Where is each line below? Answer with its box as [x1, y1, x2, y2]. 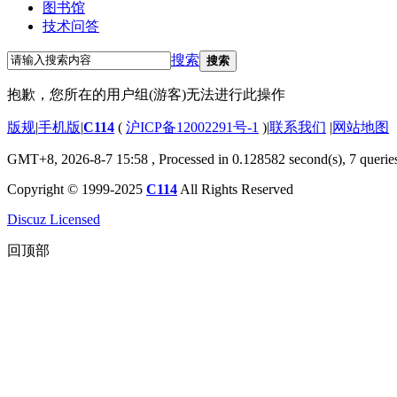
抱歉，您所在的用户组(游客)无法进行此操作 [7, 86, 285, 102]
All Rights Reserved [177, 181, 293, 197]
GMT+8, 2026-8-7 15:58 [7, 151, 148, 167]
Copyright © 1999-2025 [7, 181, 146, 197]
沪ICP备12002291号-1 [126, 119, 259, 135]
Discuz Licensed [7, 211, 100, 227]
